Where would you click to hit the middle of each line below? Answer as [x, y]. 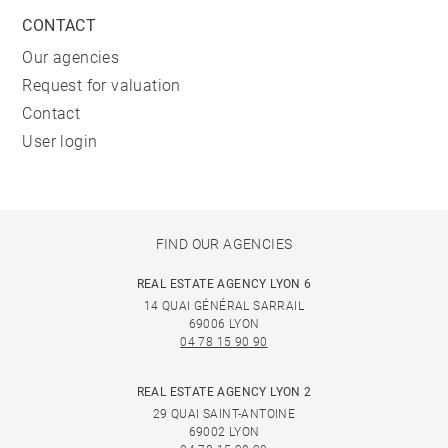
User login [60, 141]
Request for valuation [101, 85]
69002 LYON [224, 432]
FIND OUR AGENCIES [224, 244]
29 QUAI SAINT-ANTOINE [224, 414]
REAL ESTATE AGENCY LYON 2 [224, 392]
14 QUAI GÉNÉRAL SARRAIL [224, 306]
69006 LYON [224, 324]
